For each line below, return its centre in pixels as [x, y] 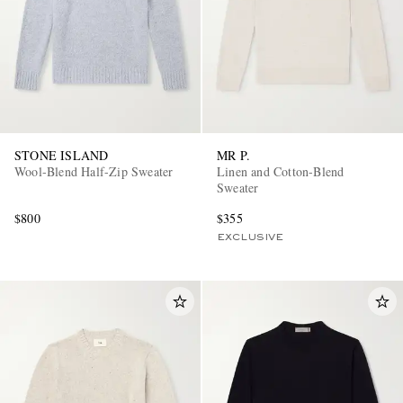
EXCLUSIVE [250, 238]
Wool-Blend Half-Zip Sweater [94, 172]
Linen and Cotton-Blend [281, 172]
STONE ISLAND [62, 156]
